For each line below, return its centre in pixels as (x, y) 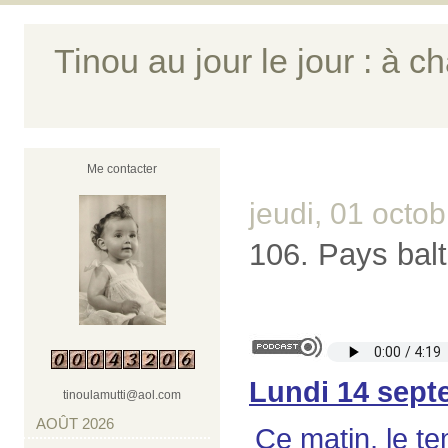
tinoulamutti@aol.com (122, 395)
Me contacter (122, 169)
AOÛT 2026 (75, 423)
